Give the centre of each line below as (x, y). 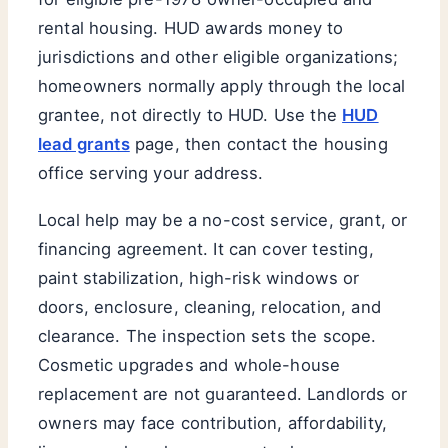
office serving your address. (151, 172)
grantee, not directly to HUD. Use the (190, 114)
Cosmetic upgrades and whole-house (189, 365)
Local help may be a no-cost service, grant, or (223, 220)
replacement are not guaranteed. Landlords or (223, 394)
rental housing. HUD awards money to (191, 27)
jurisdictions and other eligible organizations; (218, 56)
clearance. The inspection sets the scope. (207, 336)
